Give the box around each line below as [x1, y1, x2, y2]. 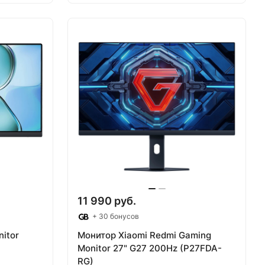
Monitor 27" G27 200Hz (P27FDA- [77, 242, 222, 254]
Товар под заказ [154, 34, 224, 44]
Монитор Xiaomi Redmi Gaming [77, 229, 211, 241]
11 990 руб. [77, 194, 136, 207]
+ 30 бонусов [91, 211, 139, 221]
